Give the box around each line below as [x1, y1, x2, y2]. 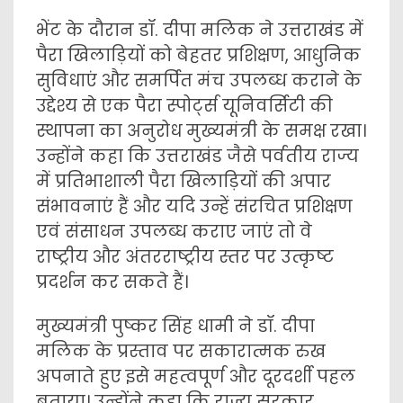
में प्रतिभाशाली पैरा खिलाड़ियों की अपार [36, 169, 331, 193]
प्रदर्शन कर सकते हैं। [36, 270, 188, 294]
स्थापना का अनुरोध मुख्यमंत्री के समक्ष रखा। [36, 119, 366, 143]
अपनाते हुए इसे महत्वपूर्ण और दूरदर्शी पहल [36, 364, 355, 389]
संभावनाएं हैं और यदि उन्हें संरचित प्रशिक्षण [36, 194, 353, 219]
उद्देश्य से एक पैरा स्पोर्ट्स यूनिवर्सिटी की [36, 94, 333, 118]
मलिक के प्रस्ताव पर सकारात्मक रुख [36, 339, 326, 363]
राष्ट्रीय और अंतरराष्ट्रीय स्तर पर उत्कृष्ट [36, 245, 334, 269]
